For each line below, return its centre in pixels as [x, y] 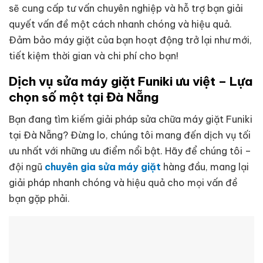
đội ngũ [27, 166]
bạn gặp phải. [39, 198]
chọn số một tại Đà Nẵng [84, 97]
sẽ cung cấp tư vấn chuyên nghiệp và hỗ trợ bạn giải [126, 9]
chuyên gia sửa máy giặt [103, 166]
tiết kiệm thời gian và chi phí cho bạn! [94, 56]
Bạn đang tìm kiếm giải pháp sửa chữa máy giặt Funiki [131, 119]
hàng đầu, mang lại [205, 166]
